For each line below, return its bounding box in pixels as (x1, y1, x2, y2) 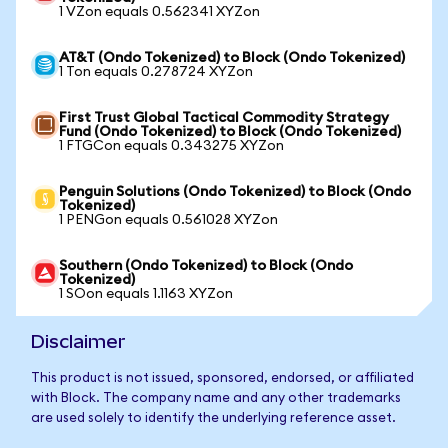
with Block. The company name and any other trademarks (31, 392, 401, 405)
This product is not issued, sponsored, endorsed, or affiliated (31, 372, 414, 385)
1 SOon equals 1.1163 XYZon (59, 287, 233, 301)
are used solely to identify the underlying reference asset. (31, 412, 396, 425)
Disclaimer (31, 331, 126, 352)
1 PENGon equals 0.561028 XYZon (59, 213, 278, 227)
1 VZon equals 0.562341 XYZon (59, 5, 260, 19)
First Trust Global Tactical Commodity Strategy (59, 111, 389, 125)
